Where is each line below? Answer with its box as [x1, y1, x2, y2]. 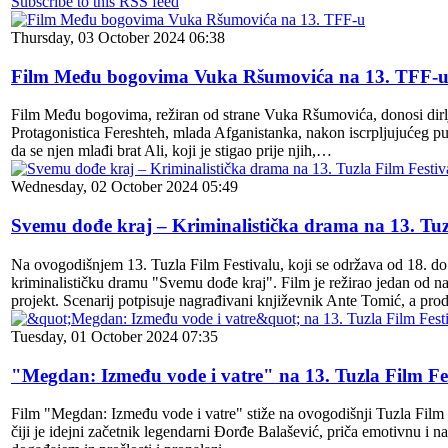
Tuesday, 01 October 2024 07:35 [11, 327, 218, 345]
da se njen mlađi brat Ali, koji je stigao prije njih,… [11, 142, 332, 160]
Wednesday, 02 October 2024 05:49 [11, 178, 238, 196]
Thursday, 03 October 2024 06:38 [11, 28, 225, 46]
